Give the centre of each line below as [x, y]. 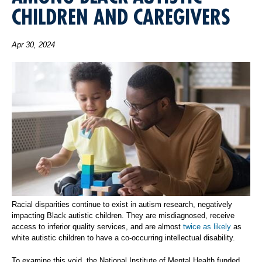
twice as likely [207, 227]
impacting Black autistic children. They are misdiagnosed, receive [123, 216]
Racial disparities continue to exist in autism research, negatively [122, 205]
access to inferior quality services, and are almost [97, 227]
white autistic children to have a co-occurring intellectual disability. [123, 238]
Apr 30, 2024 [33, 44]
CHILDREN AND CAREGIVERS [121, 17]
